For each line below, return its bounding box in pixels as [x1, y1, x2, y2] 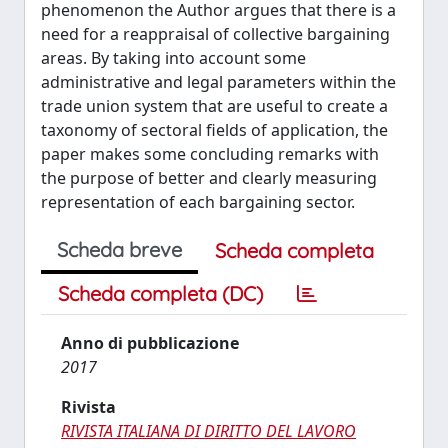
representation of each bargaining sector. [41, 191, 355, 213]
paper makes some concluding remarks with [41, 143, 379, 165]
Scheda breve [57, 237, 182, 262]
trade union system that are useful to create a [41, 95, 388, 117]
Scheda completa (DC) [58, 281, 263, 306]
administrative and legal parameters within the [41, 71, 396, 93]
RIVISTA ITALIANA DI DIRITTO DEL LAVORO [61, 420, 356, 442]
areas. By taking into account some [41, 47, 306, 69]
